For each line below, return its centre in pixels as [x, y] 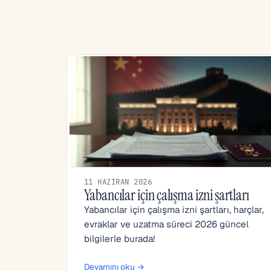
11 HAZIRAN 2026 [118, 182]
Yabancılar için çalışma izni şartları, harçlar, [174, 210]
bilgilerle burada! [119, 239]
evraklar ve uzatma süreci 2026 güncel [166, 224]
